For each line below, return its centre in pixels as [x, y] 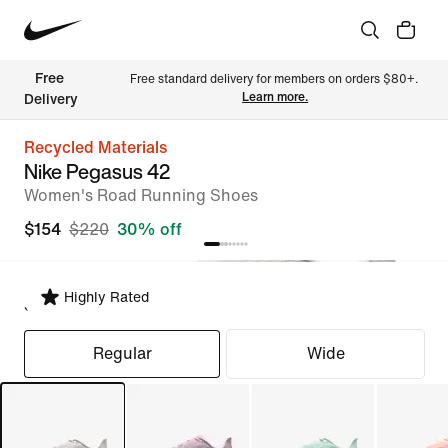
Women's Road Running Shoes [141, 195]
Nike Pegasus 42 [97, 171]
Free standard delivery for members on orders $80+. [275, 79]
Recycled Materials [95, 147]
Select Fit [59, 305]
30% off [149, 229]
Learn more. [275, 97]
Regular [122, 353]
